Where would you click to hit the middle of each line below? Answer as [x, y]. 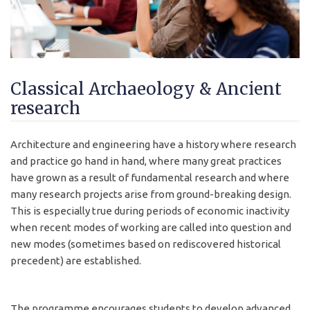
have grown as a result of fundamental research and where [150, 177]
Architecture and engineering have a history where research [153, 144]
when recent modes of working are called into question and [151, 227]
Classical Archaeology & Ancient [146, 89]
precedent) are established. [76, 260]
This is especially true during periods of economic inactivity [150, 210]
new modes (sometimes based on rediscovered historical [146, 244]
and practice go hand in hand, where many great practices [146, 161]
